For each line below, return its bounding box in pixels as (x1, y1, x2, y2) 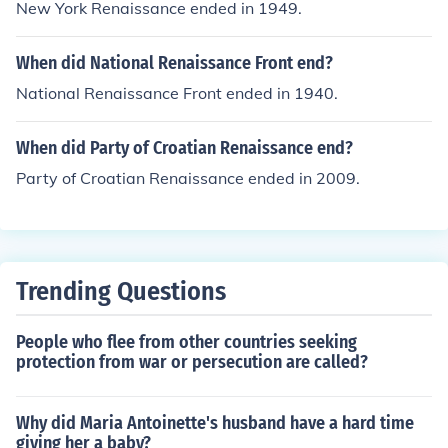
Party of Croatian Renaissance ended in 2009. (16, 168, 360, 188)
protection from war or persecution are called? (16, 351, 368, 373)
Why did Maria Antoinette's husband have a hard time (16, 412, 414, 434)
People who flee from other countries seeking (16, 331, 357, 353)
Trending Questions (16, 276, 226, 307)
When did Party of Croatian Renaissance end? (16, 137, 353, 159)
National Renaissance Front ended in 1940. (16, 83, 338, 103)
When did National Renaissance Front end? (16, 52, 333, 74)
